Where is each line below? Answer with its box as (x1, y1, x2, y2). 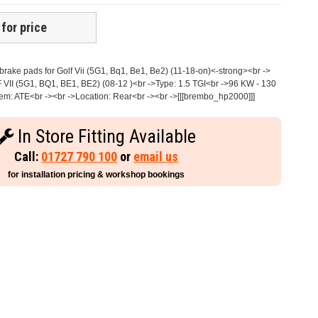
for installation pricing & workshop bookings (8, 170, 185, 180)
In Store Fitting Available (13, 126, 197, 148)
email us (133, 149, 179, 165)
